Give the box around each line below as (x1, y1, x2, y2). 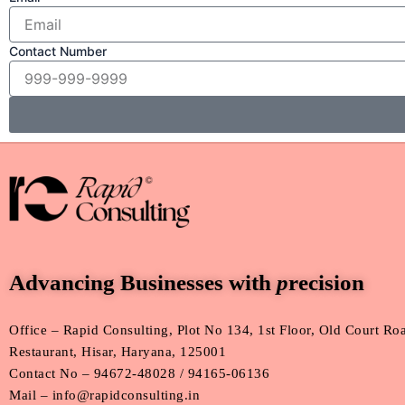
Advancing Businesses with (9, 269, 277, 295)
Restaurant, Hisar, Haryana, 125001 (9, 344, 226, 359)
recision (288, 269, 364, 295)
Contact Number (9, 43, 107, 60)
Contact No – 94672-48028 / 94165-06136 (9, 365, 269, 381)
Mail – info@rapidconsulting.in (9, 387, 200, 402)
